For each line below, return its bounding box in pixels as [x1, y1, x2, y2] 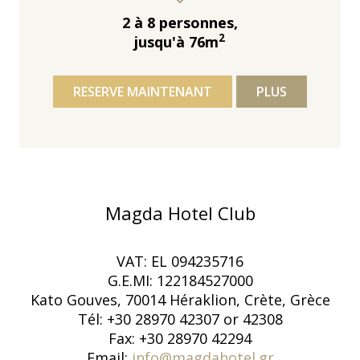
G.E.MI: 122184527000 [107, 271, 253, 291]
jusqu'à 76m [134, 31, 219, 51]
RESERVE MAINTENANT [72, 82, 212, 100]
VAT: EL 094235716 [117, 252, 243, 272]
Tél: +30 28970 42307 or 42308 [77, 309, 283, 329]
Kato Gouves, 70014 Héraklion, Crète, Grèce [30, 290, 330, 310]
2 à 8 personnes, [121, 12, 238, 32]
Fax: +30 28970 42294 [108, 329, 252, 349]
